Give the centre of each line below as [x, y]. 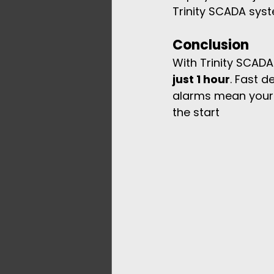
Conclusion [211, 45]
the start [196, 112]
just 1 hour [201, 79]
